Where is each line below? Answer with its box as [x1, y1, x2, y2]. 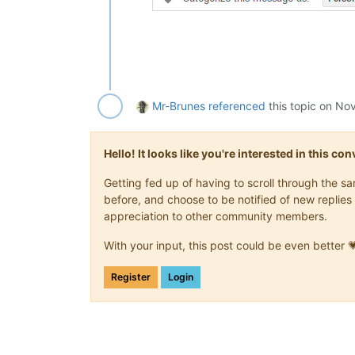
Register [111, 270, 151, 283]
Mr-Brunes [152, 98, 205, 113]
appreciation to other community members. [104, 208, 327, 223]
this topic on [265, 98, 335, 113]
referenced [208, 98, 265, 113]
